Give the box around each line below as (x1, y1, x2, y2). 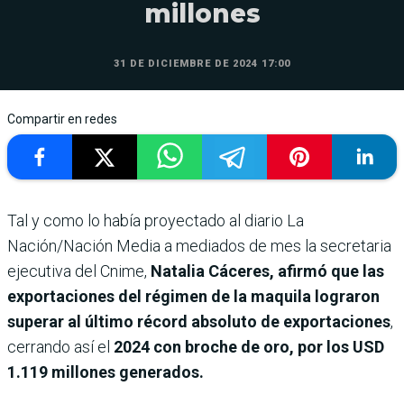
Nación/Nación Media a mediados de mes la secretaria (7, 235, 391, 255)
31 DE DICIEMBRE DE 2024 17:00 (114, 57, 290, 69)
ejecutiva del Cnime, (7, 261, 151, 280)
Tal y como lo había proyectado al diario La (7, 210, 304, 230)
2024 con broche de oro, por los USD (110, 336, 384, 356)
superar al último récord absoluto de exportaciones (7, 311, 390, 331)
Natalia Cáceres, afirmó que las (151, 261, 384, 280)
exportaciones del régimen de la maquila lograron (7, 286, 380, 306)
